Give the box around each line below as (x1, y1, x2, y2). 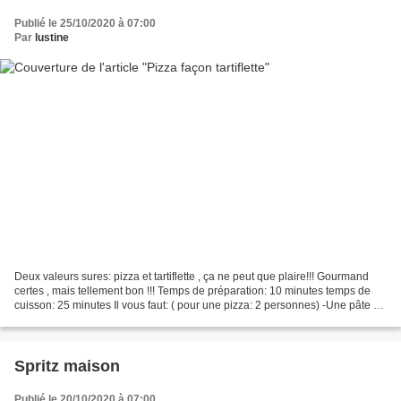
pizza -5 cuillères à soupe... (14, 313, 147, 327)
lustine (35, 30, 69, 44)
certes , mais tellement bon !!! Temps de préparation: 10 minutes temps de (14, 285, 371, 298)
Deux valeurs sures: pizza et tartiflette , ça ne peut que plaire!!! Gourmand (14, 270, 369, 284)
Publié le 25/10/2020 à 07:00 (14, 16, 156, 30)
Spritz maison (14, 357, 120, 376)
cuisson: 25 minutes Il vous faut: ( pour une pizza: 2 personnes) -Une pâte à (14, 299, 380, 312)
